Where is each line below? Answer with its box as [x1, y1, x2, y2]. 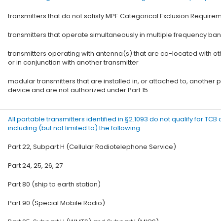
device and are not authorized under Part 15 [8, 85, 148, 95]
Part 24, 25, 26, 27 [8, 161, 63, 170]
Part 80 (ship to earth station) [8, 180, 101, 189]
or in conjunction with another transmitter [8, 58, 139, 67]
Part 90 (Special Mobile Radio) [8, 198, 105, 208]
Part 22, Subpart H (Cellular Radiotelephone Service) [8, 142, 176, 151]
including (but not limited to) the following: [8, 123, 142, 133]
